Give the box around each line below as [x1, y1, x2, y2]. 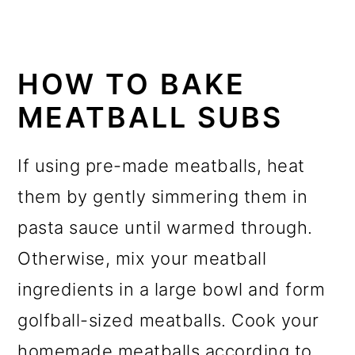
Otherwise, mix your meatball [17, 247, 267, 269]
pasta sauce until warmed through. [17, 216, 313, 238]
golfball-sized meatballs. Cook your [17, 309, 319, 330]
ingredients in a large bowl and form [17, 278, 326, 300]
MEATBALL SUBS [17, 99, 284, 135]
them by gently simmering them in [17, 185, 308, 207]
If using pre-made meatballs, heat [17, 155, 305, 176]
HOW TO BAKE [17, 66, 246, 101]
